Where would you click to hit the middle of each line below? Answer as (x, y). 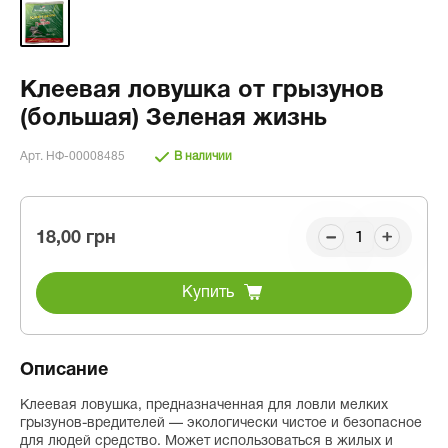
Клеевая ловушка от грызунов (202, 91)
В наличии (203, 156)
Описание (64, 370)
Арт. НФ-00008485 (72, 156)
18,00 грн (76, 238)
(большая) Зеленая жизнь (173, 119)
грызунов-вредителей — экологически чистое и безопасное (221, 423)
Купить (207, 293)
